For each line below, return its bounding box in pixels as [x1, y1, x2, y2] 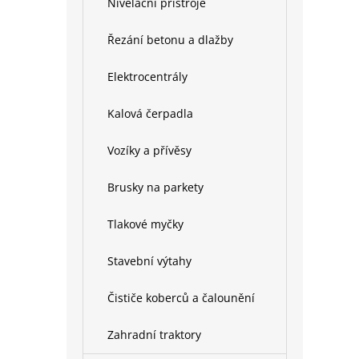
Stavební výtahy [107, 253, 192, 268]
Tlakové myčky [107, 216, 184, 232]
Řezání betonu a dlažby [107, 32, 233, 47]
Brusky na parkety [107, 179, 204, 195]
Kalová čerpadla [107, 106, 193, 121]
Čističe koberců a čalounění [107, 290, 255, 305]
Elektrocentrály [107, 69, 188, 84]
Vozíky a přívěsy [107, 143, 192, 158]
